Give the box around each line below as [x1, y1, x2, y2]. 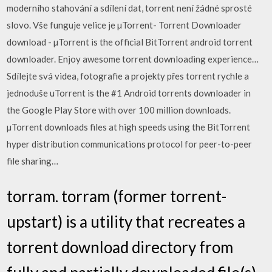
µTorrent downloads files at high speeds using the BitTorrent [7, 121, 251, 132]
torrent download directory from [7, 237, 234, 257]
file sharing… [7, 155, 59, 166]
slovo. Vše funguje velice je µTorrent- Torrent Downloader [7, 19, 242, 30]
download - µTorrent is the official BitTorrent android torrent [7, 36, 253, 47]
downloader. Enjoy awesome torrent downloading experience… [7, 53, 259, 64]
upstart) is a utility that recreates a [7, 211, 246, 231]
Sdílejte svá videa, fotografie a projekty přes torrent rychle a [7, 70, 250, 81]
